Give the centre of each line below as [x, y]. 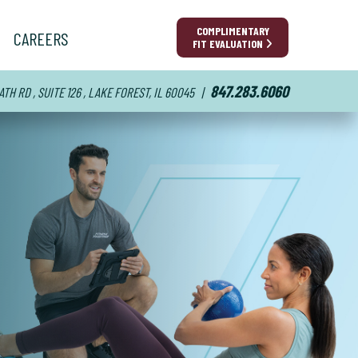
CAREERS [41, 38]
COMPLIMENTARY [233, 31]
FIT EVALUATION [229, 44]
